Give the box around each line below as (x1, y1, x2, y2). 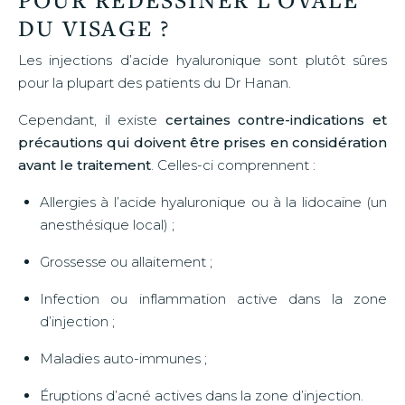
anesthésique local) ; (40, 215, 174, 233)
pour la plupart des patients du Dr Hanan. (18, 73, 291, 91)
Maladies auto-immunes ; (40, 349, 207, 367)
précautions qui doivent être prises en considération (18, 133, 387, 151)
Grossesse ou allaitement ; (40, 252, 212, 270)
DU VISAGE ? (18, 12, 170, 42)
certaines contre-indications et (157, 110, 388, 128)
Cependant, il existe (18, 110, 158, 128)
